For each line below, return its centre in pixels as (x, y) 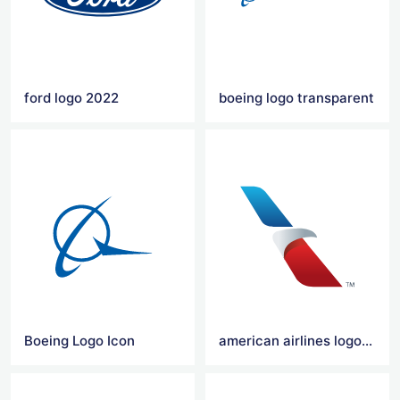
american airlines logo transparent (367, 341)
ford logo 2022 (71, 97)
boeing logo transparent (297, 97)
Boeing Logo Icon (79, 341)
